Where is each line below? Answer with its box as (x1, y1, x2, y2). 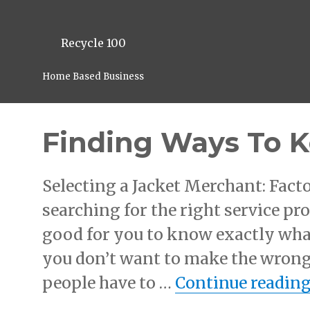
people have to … (42, 273, 176, 293)
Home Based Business (42, 71, 145, 82)
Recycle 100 (60, 36, 126, 50)
